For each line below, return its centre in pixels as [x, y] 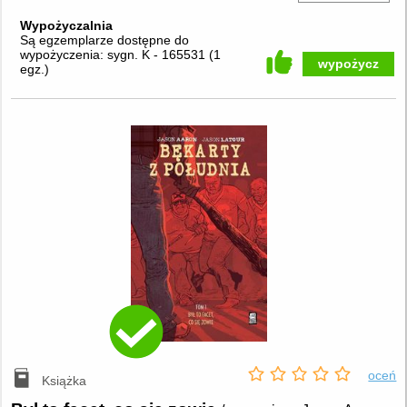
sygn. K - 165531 [158, 54]
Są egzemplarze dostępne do [104, 40]
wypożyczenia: [63, 54]
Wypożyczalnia [66, 25]
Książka [65, 380]
